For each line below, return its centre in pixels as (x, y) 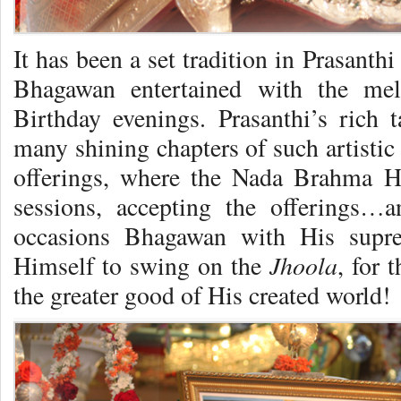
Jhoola (303, 265)
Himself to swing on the (141, 266)
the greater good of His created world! (202, 295)
